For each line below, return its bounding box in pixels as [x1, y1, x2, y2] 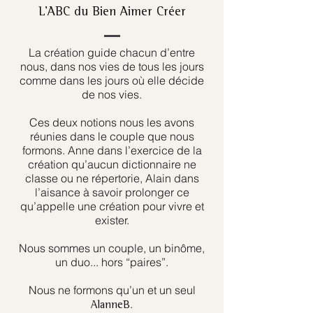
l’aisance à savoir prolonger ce [34, 185, 189, 200]
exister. [94, 213, 129, 228]
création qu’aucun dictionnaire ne [27, 157, 196, 172]
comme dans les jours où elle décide [20, 73, 204, 88]
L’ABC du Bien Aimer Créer [38, 6, 186, 20]
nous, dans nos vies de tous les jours [20, 59, 204, 74]
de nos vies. [82, 87, 142, 102]
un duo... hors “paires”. [55, 255, 168, 270]
